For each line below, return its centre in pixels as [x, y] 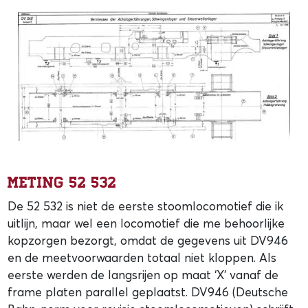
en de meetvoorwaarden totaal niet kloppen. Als [142, 257]
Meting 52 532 [62, 183]
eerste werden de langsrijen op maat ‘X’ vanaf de [143, 274]
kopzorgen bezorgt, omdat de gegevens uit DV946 [148, 240]
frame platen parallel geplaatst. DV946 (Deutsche [148, 291]
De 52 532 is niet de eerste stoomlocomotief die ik [146, 206]
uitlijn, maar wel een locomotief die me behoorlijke [146, 223]
